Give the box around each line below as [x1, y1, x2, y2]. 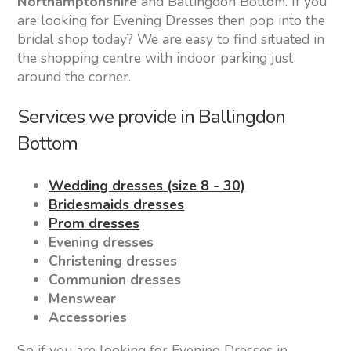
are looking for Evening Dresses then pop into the [17, 10, 326, 30]
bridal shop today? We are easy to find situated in [17, 29, 325, 49]
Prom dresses [49, 214, 140, 233]
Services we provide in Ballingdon [17, 103, 286, 131]
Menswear [49, 289, 117, 309]
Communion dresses [49, 270, 182, 290]
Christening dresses [49, 251, 178, 271]
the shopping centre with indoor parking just [17, 48, 294, 67]
